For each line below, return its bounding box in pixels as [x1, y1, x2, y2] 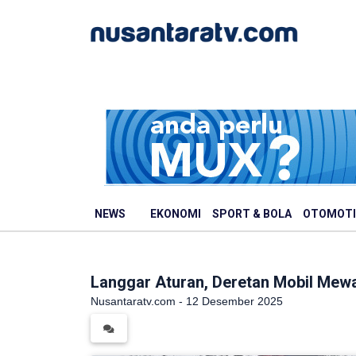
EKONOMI [150, 207, 201, 220]
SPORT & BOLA [212, 207, 292, 220]
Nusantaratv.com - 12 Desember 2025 [91, 295, 283, 308]
